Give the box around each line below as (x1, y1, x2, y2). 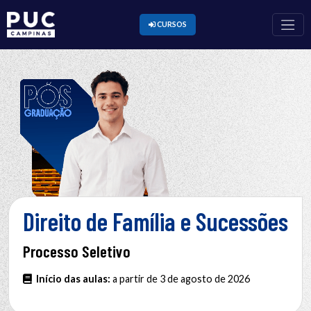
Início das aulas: (32, 272, 110, 285)
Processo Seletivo (23, 241, 131, 261)
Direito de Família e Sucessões (23, 205, 288, 236)
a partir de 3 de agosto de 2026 (110, 272, 250, 285)
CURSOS (190, 24, 228, 35)
